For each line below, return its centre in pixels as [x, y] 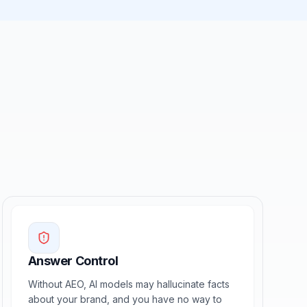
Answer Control [73, 261]
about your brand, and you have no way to [125, 299]
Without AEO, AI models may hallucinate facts [128, 284]
